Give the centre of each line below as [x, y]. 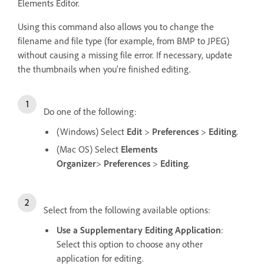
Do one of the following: [90, 112]
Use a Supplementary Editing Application [139, 230]
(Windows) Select [92, 132]
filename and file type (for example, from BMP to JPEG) [123, 41]
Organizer [76, 164]
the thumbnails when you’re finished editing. [104, 69]
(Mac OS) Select [89, 149]
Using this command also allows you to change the [116, 27]
